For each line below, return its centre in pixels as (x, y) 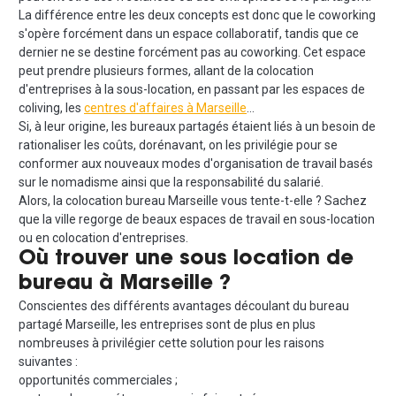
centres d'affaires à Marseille (165, 108)
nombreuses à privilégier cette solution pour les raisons (171, 343)
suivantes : (48, 362)
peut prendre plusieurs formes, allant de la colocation (166, 71)
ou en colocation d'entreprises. (103, 238)
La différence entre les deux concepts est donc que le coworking (197, 15)
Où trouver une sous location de (186, 259)
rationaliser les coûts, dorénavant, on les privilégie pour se (178, 145)
